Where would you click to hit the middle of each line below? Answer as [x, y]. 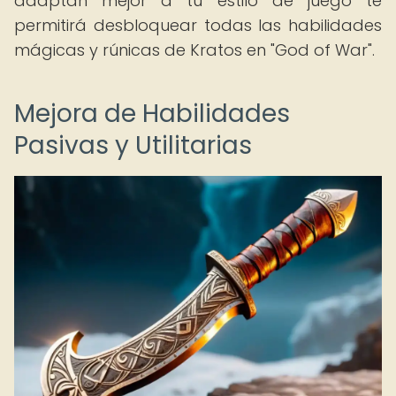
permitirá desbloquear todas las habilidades [198, 25]
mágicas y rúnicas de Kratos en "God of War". [194, 50]
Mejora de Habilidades [152, 114]
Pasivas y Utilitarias [133, 145]
